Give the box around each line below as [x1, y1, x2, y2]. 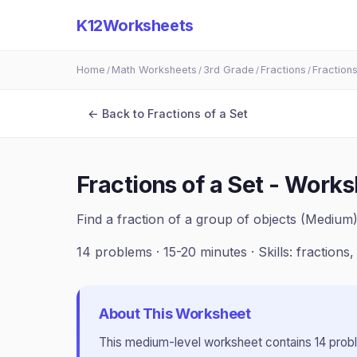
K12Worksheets [76, 16, 194, 35]
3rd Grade [203, 64, 254, 76]
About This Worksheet [99, 304, 251, 322]
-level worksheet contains [169, 335, 315, 350]
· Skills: [247, 244, 296, 260]
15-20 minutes [163, 244, 247, 260]
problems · [91, 244, 163, 260]
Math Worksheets [112, 64, 197, 76]
